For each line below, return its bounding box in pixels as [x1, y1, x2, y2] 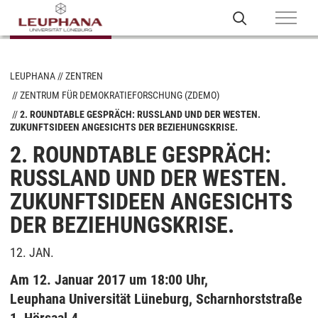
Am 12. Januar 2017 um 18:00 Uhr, [10, 271, 212, 288]
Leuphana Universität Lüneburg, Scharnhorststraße [10, 290, 302, 307]
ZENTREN [65, 70, 103, 82]
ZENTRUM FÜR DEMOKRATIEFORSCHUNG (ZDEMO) [20, 89, 219, 101]
